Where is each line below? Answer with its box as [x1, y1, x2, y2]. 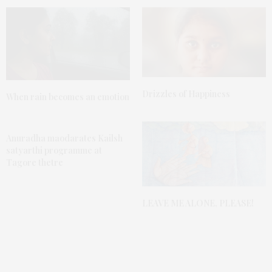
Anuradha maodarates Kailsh [6, 132, 123, 144]
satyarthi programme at [6, 144, 102, 156]
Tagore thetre [6, 156, 63, 168]
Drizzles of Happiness [142, 87, 230, 100]
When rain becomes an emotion [6, 90, 129, 103]
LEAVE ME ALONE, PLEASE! [142, 197, 254, 209]
